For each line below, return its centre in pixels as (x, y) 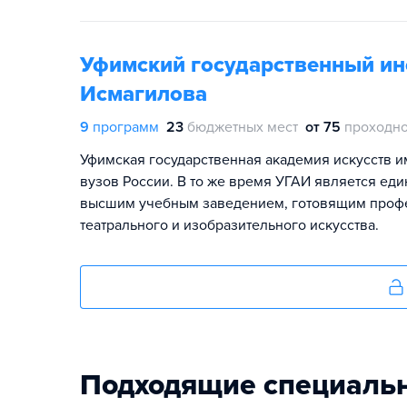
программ (126, 127)
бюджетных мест (243, 127)
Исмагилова (144, 94)
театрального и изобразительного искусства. (229, 225)
